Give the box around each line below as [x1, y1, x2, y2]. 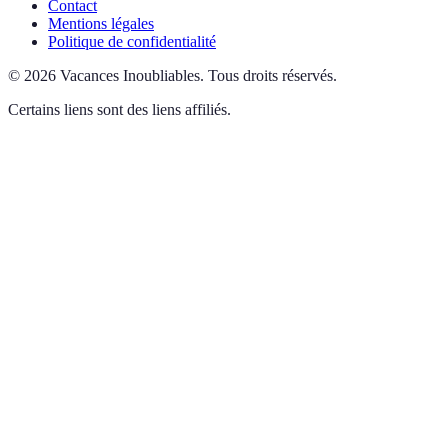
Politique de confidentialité [48, 32, 216, 50]
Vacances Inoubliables [60, 66, 200, 84]
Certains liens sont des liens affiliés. [8, 100, 231, 118]
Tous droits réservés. [208, 66, 337, 84]
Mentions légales [48, 14, 154, 32]
